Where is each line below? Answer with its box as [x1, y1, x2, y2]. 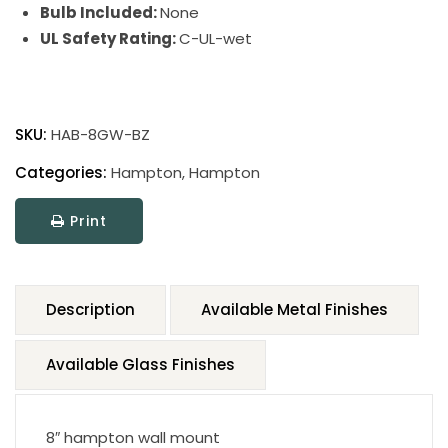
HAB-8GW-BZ [51, 124, 150, 145]
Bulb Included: [40, 2, 160, 23]
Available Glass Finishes [46, 354, 235, 375]
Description [46, 299, 135, 320]
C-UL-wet [179, 28, 252, 49]
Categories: [15, 162, 107, 183]
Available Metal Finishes [201, 299, 388, 320]
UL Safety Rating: [40, 28, 179, 49]
